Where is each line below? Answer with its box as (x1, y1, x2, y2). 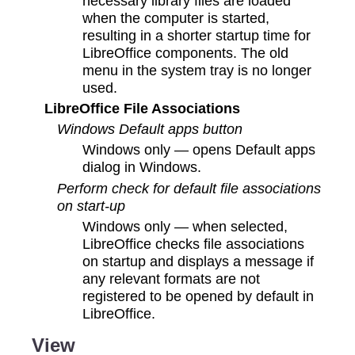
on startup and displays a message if (82, 252, 315, 269)
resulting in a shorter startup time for (82, 27, 311, 44)
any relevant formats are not (82, 269, 261, 287)
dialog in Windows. (82, 158, 202, 176)
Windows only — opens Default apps (82, 141, 316, 158)
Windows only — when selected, (82, 217, 288, 235)
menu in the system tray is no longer (82, 62, 312, 79)
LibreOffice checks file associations (82, 235, 305, 252)
